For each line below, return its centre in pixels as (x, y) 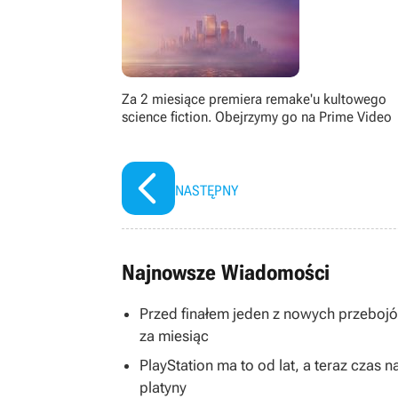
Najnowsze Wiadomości (226, 273)
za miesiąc (174, 336)
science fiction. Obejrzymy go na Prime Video (257, 117)
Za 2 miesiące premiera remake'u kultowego (254, 99)
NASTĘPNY (207, 191)
